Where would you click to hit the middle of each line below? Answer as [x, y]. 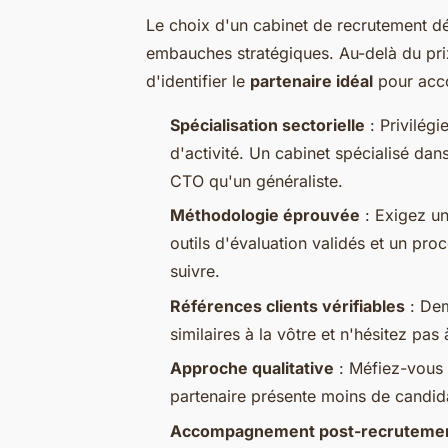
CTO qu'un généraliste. [256, 180]
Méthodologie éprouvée [265, 215]
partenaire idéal [311, 80]
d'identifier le [198, 80]
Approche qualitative [252, 368]
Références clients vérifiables [287, 305]
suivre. [195, 271]
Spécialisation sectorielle [267, 124]
